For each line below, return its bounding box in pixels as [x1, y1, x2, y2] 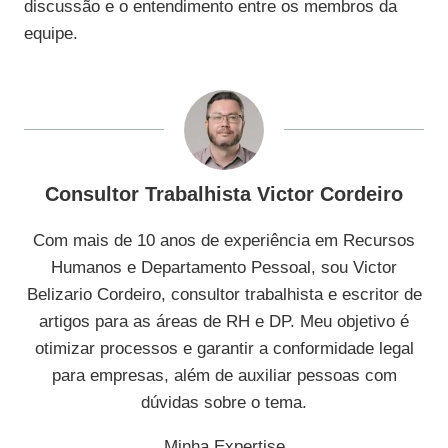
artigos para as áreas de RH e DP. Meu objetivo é [39, 312, 409, 332]
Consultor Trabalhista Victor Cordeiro [45, 183, 403, 206]
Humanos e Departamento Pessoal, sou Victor [51, 258, 397, 278]
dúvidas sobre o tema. [141, 393, 307, 413]
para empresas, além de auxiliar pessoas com [51, 366, 397, 386]
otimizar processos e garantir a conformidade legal [34, 339, 414, 359]
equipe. [24, 24, 78, 44]
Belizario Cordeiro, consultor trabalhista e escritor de [26, 285, 422, 305]
